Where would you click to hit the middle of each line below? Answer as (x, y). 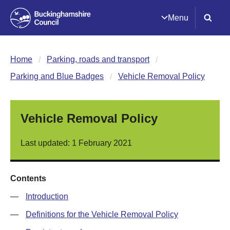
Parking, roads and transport (98, 59)
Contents (28, 178)
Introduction (47, 196)
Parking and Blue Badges (57, 76)
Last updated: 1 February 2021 (76, 143)
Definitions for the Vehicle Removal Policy (102, 214)
